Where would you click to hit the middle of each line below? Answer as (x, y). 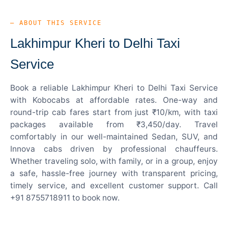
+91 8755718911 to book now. (65, 197)
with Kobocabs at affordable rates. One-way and (114, 100)
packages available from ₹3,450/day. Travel (114, 124)
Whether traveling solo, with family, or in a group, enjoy (114, 161)
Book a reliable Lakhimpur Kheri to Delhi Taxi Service (114, 88)
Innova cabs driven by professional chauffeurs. (114, 149)
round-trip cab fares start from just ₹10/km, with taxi (114, 112)
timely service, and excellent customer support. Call (114, 185)
